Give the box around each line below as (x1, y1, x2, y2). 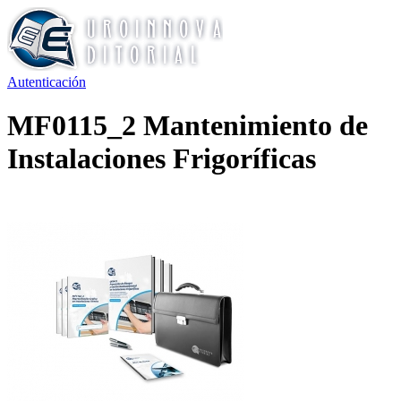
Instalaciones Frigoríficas (7, 142, 316, 175)
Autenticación (7, 74, 86, 90)
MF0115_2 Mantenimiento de (7, 109, 368, 142)
